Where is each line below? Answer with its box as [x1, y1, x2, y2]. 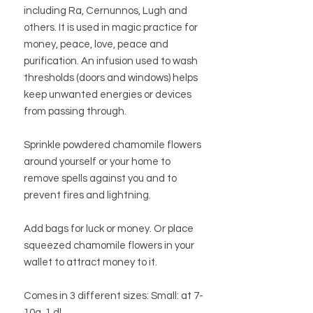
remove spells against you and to [24, 173, 177, 184]
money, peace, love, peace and [24, 38, 168, 50]
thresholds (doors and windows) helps [24, 72, 198, 83]
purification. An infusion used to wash [24, 55, 198, 66]
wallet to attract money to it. [24, 256, 157, 268]
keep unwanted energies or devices [24, 89, 191, 100]
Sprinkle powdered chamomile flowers [24, 139, 201, 150]
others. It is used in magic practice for [24, 22, 198, 33]
